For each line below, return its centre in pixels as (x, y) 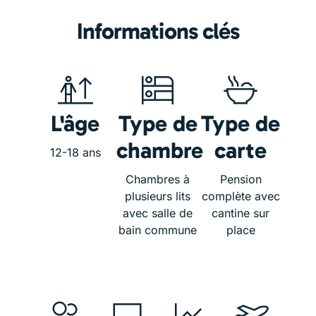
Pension (241, 180)
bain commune (158, 230)
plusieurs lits (158, 196)
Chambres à (158, 180)
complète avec (241, 196)
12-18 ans (75, 153)
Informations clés (158, 31)
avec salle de (158, 213)
